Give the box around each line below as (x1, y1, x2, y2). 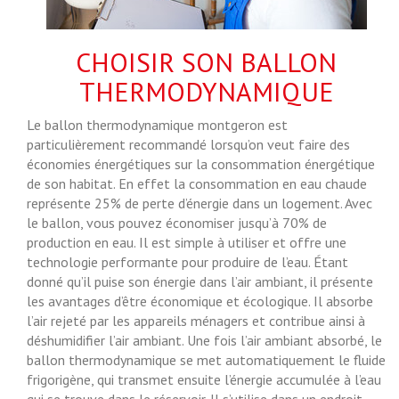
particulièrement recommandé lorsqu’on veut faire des (27, 135, 350, 153)
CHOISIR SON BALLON (76, 45, 337, 79)
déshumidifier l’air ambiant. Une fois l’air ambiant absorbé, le (27, 331, 382, 349)
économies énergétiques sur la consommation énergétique (27, 155, 375, 173)
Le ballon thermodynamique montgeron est (27, 116, 288, 134)
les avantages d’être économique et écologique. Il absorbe (27, 292, 373, 310)
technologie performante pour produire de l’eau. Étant (27, 253, 348, 271)
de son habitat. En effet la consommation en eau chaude (27, 175, 367, 192)
